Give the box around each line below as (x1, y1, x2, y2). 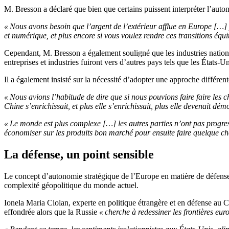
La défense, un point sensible (4, 148, 154, 162)
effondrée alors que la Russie (4, 208, 97, 216)
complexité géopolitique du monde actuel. (4, 181, 139, 190)
